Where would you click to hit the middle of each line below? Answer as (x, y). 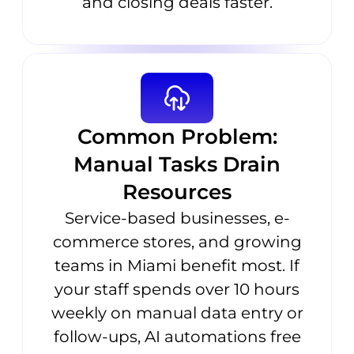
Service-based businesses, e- (177, 218)
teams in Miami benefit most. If (177, 266)
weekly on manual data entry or (177, 313)
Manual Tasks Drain (177, 165)
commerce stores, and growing (177, 242)
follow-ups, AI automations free (177, 337)
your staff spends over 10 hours (177, 290)
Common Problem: (177, 137)
